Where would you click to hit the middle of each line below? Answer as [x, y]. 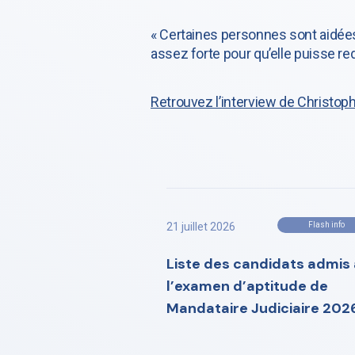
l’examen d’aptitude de [247, 286]
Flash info [327, 225]
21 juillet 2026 [201, 227]
